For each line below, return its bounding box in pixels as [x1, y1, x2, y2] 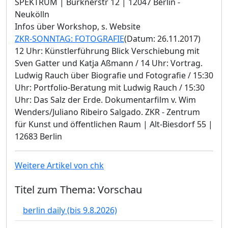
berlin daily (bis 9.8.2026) [23, 204, 117, 216]
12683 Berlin [15, 130, 62, 142]
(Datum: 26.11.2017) [124, 33, 201, 44]
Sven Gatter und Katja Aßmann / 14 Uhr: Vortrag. [15, 57, 203, 69]
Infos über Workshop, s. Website [15, 20, 140, 32]
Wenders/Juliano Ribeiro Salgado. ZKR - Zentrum [15, 106, 200, 118]
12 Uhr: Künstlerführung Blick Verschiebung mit [15, 45, 199, 56]
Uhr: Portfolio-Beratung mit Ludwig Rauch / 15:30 [15, 81, 205, 93]
